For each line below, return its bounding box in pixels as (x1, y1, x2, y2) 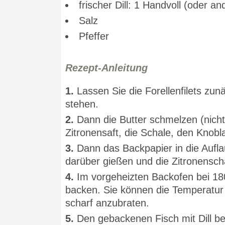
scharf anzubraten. (65, 197, 149, 208)
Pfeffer (79, 31, 109, 42)
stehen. (65, 98, 98, 109)
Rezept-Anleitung (65, 62, 148, 73)
